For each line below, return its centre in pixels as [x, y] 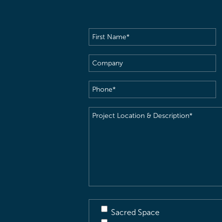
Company [106, 61]
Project [101, 113]
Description [109, 153]
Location [104, 127]
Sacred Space [135, 212]
